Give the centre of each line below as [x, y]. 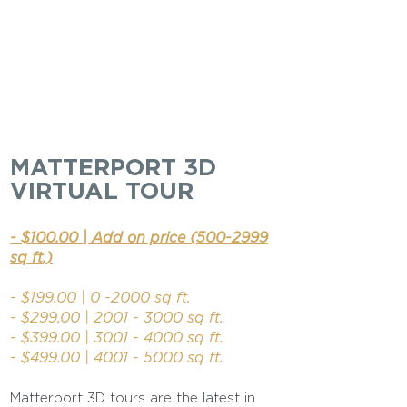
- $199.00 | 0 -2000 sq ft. [100, 297]
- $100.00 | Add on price [100, 237]
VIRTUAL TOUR [102, 190]
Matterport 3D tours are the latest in [133, 397]
